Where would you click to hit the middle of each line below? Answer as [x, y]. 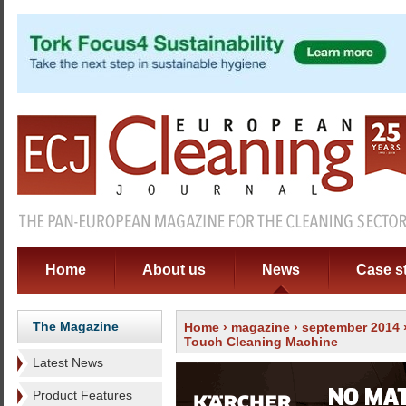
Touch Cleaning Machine [261, 342]
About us [174, 270]
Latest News [68, 362]
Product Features [82, 395]
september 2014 [351, 327]
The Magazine [76, 326]
